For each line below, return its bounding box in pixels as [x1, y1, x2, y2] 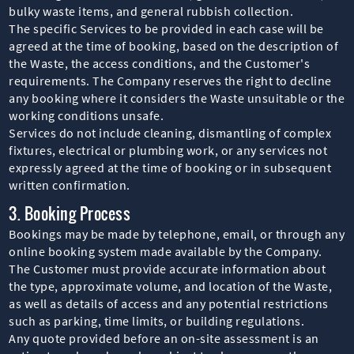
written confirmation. [9, 176, 130, 193]
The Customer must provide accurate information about [9, 260, 326, 277]
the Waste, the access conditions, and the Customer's [9, 55, 311, 71]
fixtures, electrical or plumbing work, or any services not [9, 141, 328, 158]
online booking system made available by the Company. [9, 243, 322, 259]
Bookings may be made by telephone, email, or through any [9, 225, 345, 242]
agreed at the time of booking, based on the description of [9, 37, 339, 54]
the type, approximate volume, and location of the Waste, [9, 277, 333, 294]
